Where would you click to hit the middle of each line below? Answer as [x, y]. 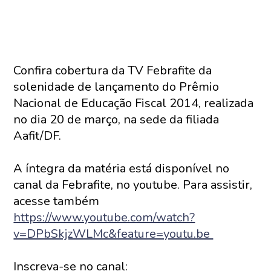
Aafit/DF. [38, 136]
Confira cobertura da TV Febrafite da [113, 70]
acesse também [57, 201]
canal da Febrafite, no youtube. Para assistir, [133, 185]
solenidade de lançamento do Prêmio [116, 87]
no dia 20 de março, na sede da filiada [116, 119]
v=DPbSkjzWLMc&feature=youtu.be [113, 234]
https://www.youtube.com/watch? [104, 217]
